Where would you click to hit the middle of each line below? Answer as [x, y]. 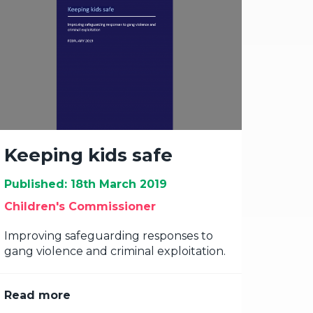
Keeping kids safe [88, 155]
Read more [37, 295]
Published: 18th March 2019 [86, 184]
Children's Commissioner [80, 206]
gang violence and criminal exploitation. [115, 251]
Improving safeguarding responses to [109, 236]
